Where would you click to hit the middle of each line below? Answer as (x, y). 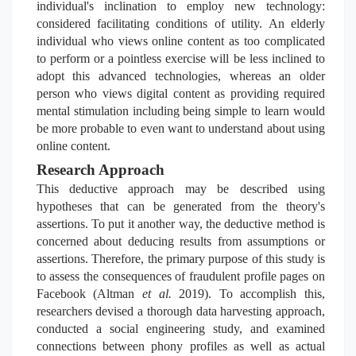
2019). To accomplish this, (252, 294)
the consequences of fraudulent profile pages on (205, 276)
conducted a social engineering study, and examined (180, 329)
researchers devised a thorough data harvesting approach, (180, 311)
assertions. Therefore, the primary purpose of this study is (180, 259)
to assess (60, 276)
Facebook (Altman (89, 294)
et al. (161, 294)
